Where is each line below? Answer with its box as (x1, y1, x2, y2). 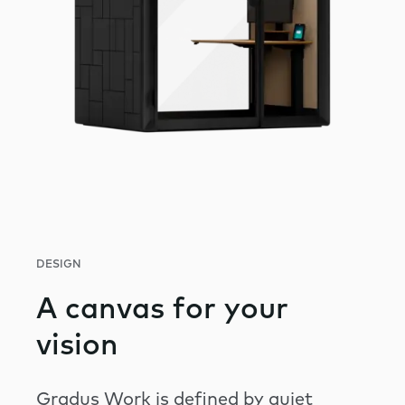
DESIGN (36, 259, 81, 270)
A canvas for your (36, 296, 288, 325)
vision (36, 332, 118, 362)
